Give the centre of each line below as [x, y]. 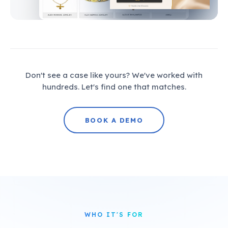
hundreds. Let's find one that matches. [114, 87]
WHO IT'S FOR [114, 215]
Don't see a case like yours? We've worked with [114, 75]
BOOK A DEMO [114, 120]
